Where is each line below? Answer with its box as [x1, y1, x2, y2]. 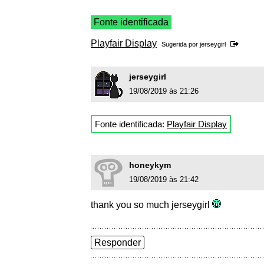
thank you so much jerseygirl [91, 200, 212, 210]
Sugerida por [161, 41, 200, 48]
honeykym [129, 160, 171, 170]
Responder [94, 237, 141, 248]
